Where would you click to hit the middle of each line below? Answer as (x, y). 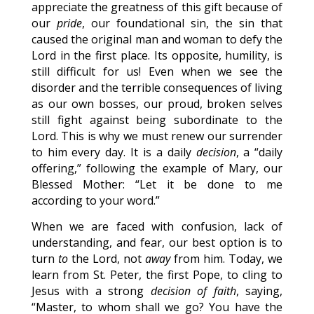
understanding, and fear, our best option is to (157, 243)
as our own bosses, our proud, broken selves (157, 104)
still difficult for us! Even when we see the (157, 71)
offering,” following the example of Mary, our (157, 168)
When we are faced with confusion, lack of (157, 226)
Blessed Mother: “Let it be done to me (157, 184)
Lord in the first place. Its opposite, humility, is (157, 55)
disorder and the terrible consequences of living (157, 88)
